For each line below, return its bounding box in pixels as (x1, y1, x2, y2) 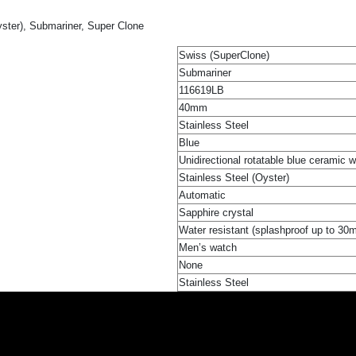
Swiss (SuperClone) (179, 48, 269, 61)
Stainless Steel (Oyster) (179, 171, 289, 184)
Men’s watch (179, 241, 237, 253)
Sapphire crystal (179, 206, 253, 219)
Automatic (179, 188, 226, 201)
